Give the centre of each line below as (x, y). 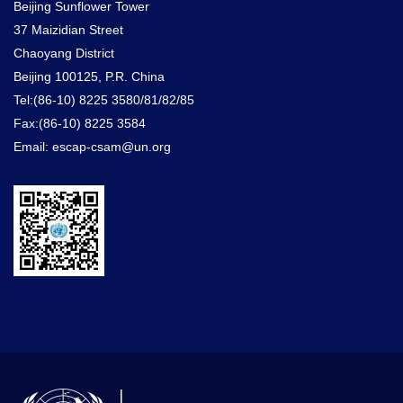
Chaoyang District (66, 54)
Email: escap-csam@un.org (92, 147)
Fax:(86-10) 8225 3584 (80, 124)
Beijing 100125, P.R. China (89, 77)
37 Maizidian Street (68, 30)
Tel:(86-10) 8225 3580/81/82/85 (104, 100)
